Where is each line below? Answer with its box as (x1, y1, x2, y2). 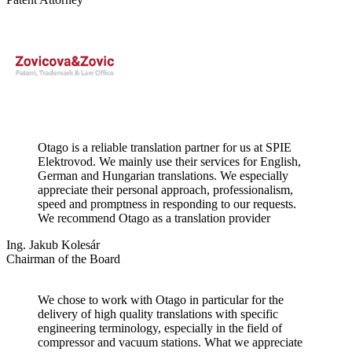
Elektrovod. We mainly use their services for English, (38, 155, 301, 169)
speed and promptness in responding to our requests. (38, 197, 296, 211)
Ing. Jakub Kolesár (6, 238, 100, 252)
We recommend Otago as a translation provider (38, 211, 270, 225)
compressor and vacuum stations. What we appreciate (38, 335, 302, 350)
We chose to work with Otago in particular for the (38, 293, 284, 307)
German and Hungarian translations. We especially (38, 169, 288, 183)
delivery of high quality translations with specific (38, 307, 278, 321)
